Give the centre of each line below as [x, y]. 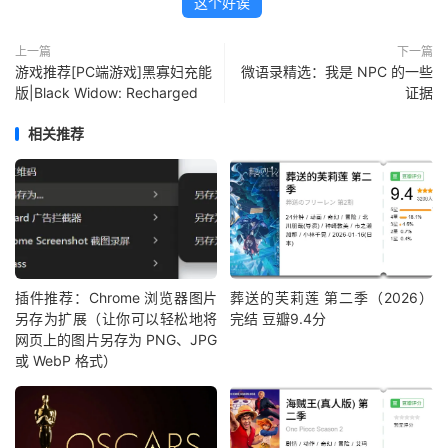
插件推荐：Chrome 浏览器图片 [116, 297]
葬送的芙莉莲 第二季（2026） [331, 297]
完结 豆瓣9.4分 [278, 318]
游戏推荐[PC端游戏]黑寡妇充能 [113, 72]
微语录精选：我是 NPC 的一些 [337, 72]
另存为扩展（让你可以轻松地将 [116, 318]
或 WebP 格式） [66, 360]
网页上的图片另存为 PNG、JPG [116, 339]
